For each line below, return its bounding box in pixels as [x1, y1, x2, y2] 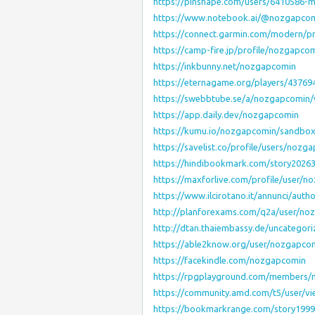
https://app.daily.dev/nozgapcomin [153, 110, 299, 120]
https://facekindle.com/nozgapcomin [153, 255, 306, 265]
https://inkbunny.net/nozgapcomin [153, 61, 296, 71]
